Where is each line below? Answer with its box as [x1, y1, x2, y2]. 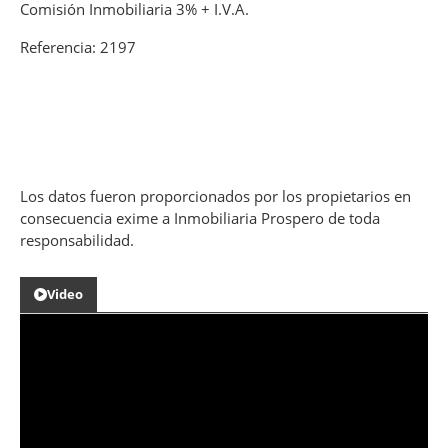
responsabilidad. [20, 229, 134, 250]
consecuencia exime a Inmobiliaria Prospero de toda [20, 207, 380, 228]
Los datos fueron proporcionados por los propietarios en [20, 185, 411, 206]
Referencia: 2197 [20, 36, 136, 57]
